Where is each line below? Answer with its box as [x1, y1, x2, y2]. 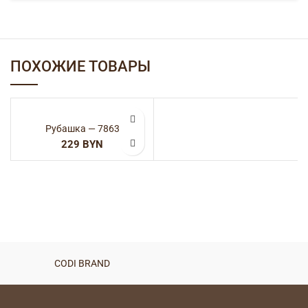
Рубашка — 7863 [45, 123, 120, 134]
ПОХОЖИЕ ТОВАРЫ [10, 58, 151, 75]
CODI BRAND [54, 258, 110, 269]
